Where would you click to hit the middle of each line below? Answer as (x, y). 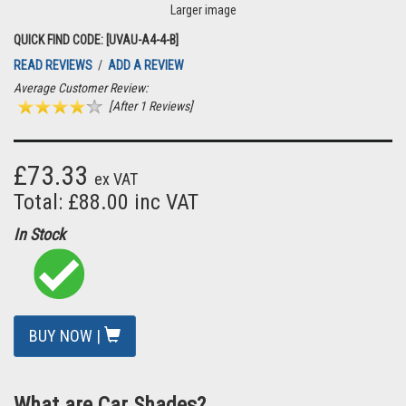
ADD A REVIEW (146, 65)
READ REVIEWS (54, 65)
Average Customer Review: (81, 88)
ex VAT (116, 179)
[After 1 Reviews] (150, 106)
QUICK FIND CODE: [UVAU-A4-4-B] (96, 40)
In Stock (39, 234)
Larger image (203, 10)
